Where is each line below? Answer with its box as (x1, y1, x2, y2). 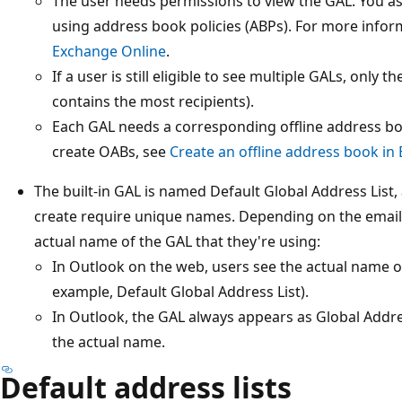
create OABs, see (52, 141, 170, 162)
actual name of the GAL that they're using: (34, 231, 320, 251)
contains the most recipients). (52, 91, 254, 111)
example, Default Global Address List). (52, 281, 309, 301)
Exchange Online (52, 40, 166, 61)
